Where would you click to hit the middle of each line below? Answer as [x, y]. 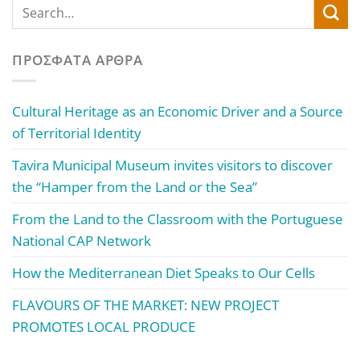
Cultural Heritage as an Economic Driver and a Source [178, 112]
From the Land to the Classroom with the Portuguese [178, 219]
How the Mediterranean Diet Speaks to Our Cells [164, 273]
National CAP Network [82, 241]
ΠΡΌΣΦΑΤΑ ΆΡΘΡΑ [78, 60]
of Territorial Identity [77, 133]
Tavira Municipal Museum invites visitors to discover [172, 166]
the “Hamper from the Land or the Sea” [135, 187]
